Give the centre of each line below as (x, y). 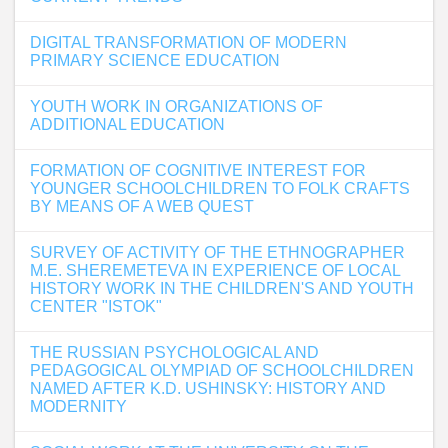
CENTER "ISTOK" (96, 306)
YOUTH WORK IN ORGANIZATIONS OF (176, 106)
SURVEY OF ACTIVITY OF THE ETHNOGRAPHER (217, 252)
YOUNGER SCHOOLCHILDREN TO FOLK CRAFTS (220, 188)
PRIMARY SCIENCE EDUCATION (155, 60)
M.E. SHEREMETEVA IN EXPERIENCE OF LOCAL (215, 270)
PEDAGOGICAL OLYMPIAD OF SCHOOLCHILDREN (222, 370)
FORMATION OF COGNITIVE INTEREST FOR (198, 170)
